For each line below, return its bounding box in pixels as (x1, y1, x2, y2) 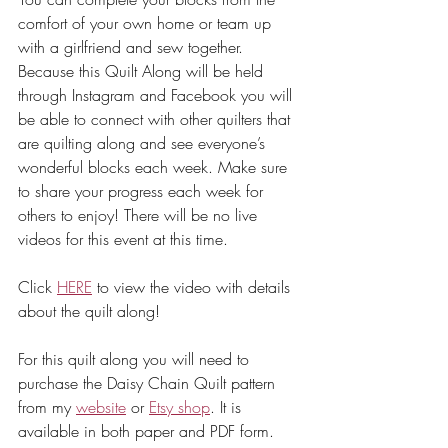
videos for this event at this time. (18, 228, 228, 251)
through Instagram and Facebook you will (18, 84, 297, 107)
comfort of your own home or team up (18, 12, 276, 35)
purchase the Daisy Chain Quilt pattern (18, 372, 280, 395)
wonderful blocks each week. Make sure (18, 156, 292, 179)
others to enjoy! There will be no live (18, 204, 262, 227)
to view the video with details (92, 276, 295, 299)
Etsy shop (149, 396, 210, 419)
